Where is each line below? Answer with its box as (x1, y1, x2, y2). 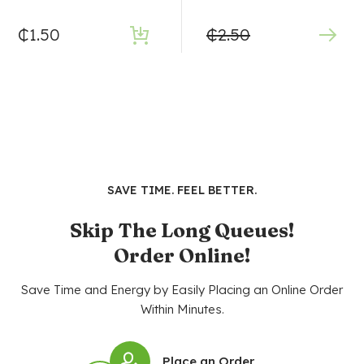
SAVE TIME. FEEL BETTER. (107, 183, 257, 198)
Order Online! (114, 244, 250, 268)
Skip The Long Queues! (70, 219, 294, 243)
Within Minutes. (140, 301, 224, 318)
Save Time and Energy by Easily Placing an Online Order (21, 282, 343, 298)
